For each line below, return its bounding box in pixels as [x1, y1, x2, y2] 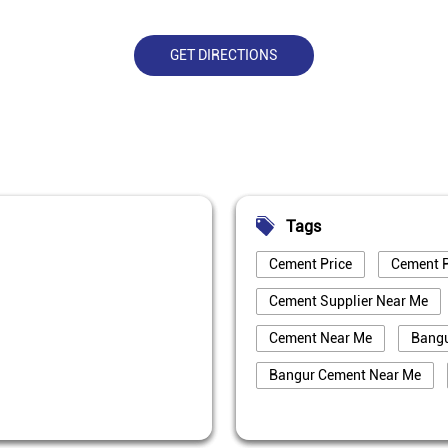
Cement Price [269, 256, 352, 272]
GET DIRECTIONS [170, 47, 278, 63]
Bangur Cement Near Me [269, 367, 421, 383]
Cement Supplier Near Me [269, 293, 428, 309]
